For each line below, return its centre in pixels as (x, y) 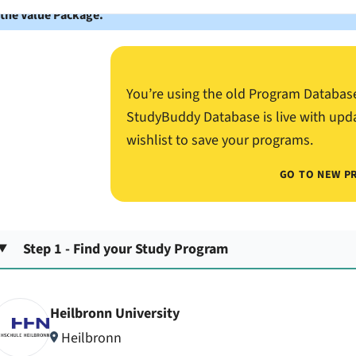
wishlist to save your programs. (219, 140)
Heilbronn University (114, 314)
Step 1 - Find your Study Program (126, 249)
